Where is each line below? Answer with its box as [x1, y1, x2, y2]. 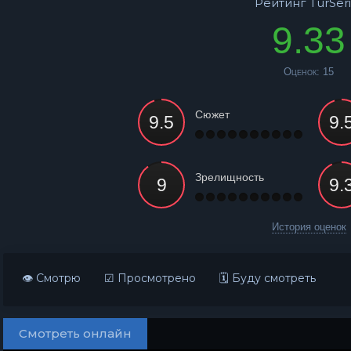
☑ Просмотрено [104, 271, 196, 285]
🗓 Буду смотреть [219, 271, 316, 285]
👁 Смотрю [22, 271, 81, 285]
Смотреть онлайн [19, 326, 132, 341]
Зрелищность [195, 171, 264, 183]
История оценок [271, 221, 346, 233]
